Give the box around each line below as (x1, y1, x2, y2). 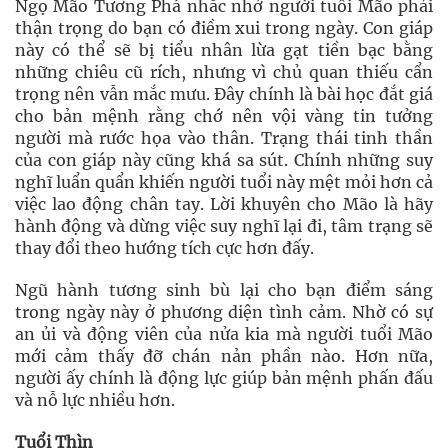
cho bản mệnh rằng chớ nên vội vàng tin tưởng (15, 106, 433, 126)
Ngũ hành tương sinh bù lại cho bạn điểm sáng (15, 280, 433, 300)
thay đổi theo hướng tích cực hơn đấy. (15, 238, 314, 258)
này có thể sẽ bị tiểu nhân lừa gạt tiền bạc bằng (15, 40, 433, 60)
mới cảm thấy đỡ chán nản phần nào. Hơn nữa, (15, 346, 433, 366)
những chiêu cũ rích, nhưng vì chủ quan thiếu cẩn (15, 62, 433, 82)
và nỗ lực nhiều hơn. (15, 390, 175, 410)
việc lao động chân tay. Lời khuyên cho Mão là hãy (15, 194, 433, 214)
